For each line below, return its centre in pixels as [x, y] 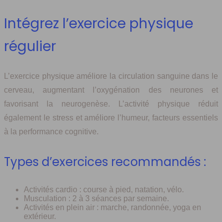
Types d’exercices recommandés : [105, 162]
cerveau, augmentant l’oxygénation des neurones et [111, 90]
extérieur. [40, 216]
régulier [30, 46]
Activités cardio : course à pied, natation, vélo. [104, 189]
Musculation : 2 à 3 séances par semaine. [96, 198]
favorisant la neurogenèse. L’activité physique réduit [111, 104]
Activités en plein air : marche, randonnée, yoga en [112, 207]
